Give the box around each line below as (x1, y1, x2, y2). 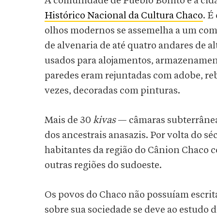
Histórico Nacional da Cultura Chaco (45, 11, 203, 21)
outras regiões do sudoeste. (45, 160, 162, 170)
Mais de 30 (45, 115, 93, 125)
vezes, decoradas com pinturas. (45, 86, 182, 96)
